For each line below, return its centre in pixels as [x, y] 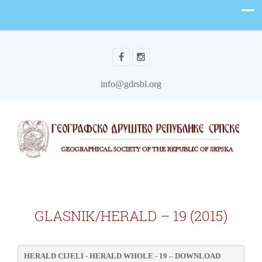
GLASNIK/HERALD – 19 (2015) [131, 216]
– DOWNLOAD [194, 256]
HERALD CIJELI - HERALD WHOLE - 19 [95, 256]
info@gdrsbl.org [131, 84]
